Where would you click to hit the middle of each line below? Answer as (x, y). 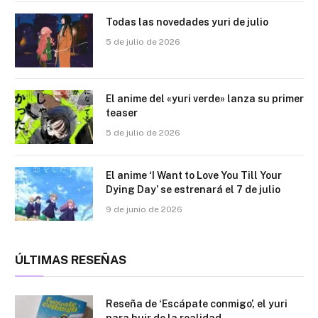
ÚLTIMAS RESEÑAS (71, 260)
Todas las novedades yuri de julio (187, 22)
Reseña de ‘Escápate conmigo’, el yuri (197, 304)
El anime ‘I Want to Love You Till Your (194, 176)
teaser (122, 113)
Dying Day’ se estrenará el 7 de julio (193, 190)
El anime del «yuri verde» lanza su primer (205, 99)
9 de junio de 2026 (144, 210)
